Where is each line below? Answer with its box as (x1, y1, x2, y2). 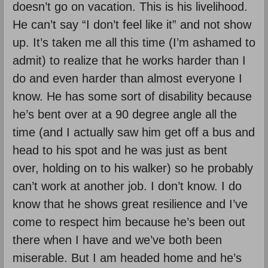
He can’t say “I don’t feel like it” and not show (13, 17, 251, 31)
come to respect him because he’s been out (13, 215, 245, 229)
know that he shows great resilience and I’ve (13, 197, 248, 211)
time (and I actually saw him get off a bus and (13, 125, 255, 139)
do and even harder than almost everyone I (13, 71, 242, 85)
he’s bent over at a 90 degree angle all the (13, 107, 237, 121)
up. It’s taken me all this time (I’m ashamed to (13, 35, 255, 49)
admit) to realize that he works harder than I (13, 53, 246, 67)
